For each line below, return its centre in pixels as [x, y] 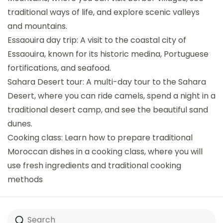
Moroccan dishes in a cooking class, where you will [105, 151]
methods [25, 179]
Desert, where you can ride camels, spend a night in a [111, 96]
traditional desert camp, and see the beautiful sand [108, 110]
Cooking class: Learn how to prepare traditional [100, 137]
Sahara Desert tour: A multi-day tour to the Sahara [107, 82]
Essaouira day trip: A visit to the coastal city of [97, 40]
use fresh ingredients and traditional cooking [94, 165]
